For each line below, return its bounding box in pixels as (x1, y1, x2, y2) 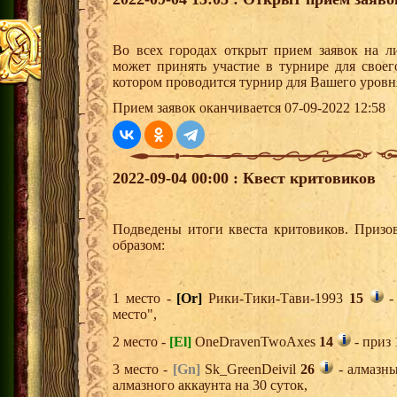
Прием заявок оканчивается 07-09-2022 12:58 (113, 100, 385, 116)
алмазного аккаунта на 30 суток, (113, 378, 307, 393)
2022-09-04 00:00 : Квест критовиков (113, 169, 376, 188)
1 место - (113, 291, 177, 307)
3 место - (113, 362, 173, 378)
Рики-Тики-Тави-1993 (202, 291, 349, 307)
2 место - (113, 334, 169, 350)
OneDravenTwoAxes (191, 334, 319, 350)
